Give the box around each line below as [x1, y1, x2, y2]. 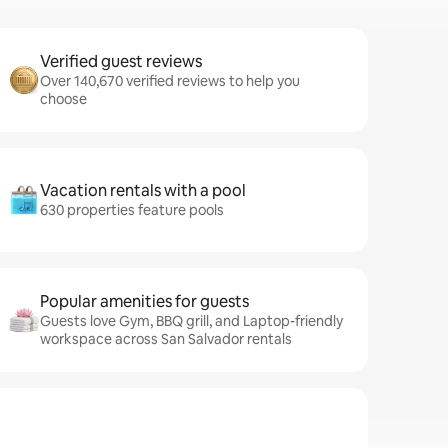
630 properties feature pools [40, 201, 224, 219]
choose [40, 90, 87, 108]
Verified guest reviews [40, 51, 202, 72]
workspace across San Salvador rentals [40, 330, 292, 348]
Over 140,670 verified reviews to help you [40, 72, 300, 90]
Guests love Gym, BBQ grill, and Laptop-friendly [40, 312, 343, 330]
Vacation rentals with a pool [40, 180, 246, 201]
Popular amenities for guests [40, 291, 249, 312]
